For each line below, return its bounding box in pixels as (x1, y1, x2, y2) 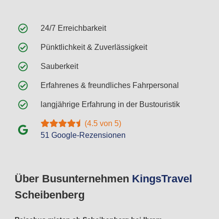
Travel (161, 173, 192, 185)
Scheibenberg (15, 189, 85, 201)
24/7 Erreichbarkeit (41, 24, 106, 33)
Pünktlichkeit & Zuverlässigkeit (41, 43, 147, 52)
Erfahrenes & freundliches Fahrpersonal (41, 81, 179, 90)
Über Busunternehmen (15, 173, 132, 185)
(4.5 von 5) (85, 119, 121, 128)
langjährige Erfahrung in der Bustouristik (41, 100, 180, 109)
